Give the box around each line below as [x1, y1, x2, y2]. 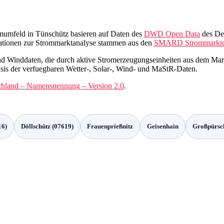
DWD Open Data [144, 29, 200, 38]
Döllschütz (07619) [20, 122, 73, 130]
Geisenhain [146, 122, 178, 130]
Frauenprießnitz [87, 122, 133, 130]
